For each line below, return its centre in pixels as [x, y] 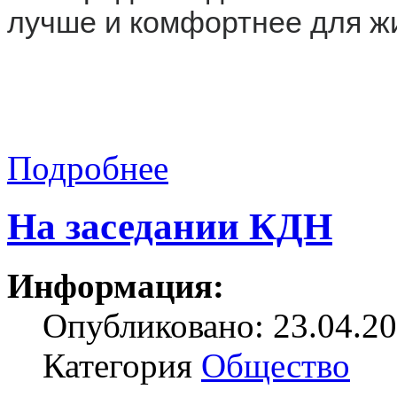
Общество [276, 366]
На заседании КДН [170, 227]
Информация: [116, 286]
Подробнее [88, 167]
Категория [122, 366]
